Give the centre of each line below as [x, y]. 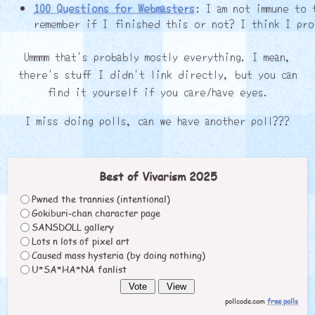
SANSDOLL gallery [73, 227]
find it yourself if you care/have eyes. [157, 91]
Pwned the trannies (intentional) [101, 199]
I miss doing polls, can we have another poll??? [157, 120]
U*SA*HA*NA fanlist [79, 269]
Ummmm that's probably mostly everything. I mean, [157, 56]
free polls [283, 301]
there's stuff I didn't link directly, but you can [157, 73]
